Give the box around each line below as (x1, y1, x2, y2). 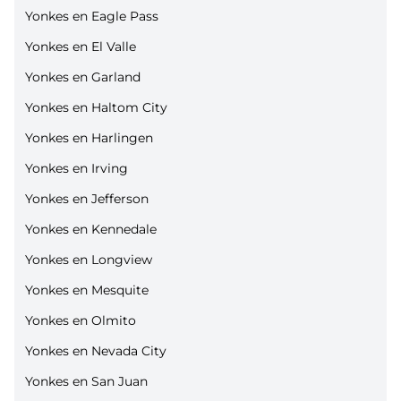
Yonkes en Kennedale (25, 221, 157, 237)
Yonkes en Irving (25, 160, 128, 176)
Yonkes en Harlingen (25, 130, 153, 146)
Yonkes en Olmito (25, 312, 136, 328)
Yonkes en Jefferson (25, 191, 149, 207)
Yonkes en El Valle (25, 38, 136, 55)
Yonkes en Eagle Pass (25, 8, 158, 24)
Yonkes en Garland (25, 69, 141, 85)
